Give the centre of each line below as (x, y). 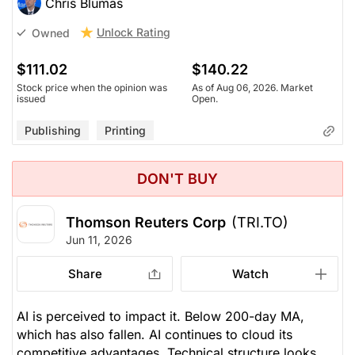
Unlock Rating (134, 32)
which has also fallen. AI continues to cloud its (155, 335)
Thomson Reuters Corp (146, 223)
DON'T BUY (177, 179)
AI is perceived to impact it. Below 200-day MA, (160, 317)
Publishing (53, 131)
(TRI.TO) (260, 223)
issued (31, 99)
